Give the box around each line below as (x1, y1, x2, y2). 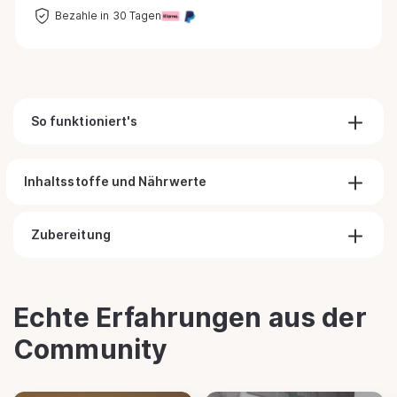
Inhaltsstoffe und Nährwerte (24, 173, 206, 189)
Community (13, 332, 168, 365)
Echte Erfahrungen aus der (13, 300, 367, 333)
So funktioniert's (31, 113, 138, 128)
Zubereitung (31, 226, 111, 242)
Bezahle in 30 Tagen (55, 8, 161, 22)
